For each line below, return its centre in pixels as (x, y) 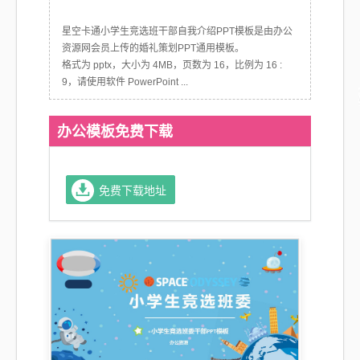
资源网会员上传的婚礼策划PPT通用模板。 (153, 48)
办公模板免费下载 (115, 131)
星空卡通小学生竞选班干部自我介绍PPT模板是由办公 (177, 31)
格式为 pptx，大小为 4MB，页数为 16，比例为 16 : (172, 65)
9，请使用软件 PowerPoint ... (125, 82)
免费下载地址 (133, 190)
